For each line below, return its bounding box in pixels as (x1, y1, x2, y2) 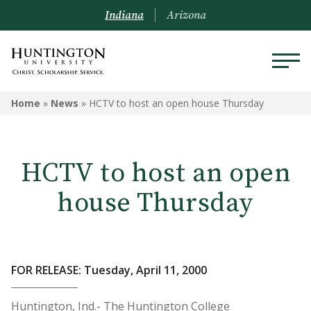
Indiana (105, 8, 144, 22)
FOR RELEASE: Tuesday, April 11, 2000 (11, 262, 207, 278)
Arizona (167, 8, 206, 22)
